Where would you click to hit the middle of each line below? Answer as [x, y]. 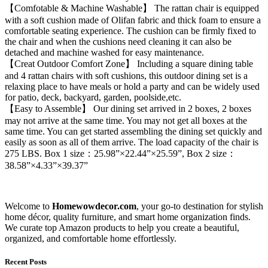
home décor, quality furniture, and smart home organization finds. [128, 217]
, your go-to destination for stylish [200, 206]
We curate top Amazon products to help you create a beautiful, [122, 227]
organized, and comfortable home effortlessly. [91, 238]
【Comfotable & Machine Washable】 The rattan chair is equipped [132, 8]
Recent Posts [26, 262]
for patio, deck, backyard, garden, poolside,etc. [93, 97]
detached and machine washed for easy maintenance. [104, 52]
